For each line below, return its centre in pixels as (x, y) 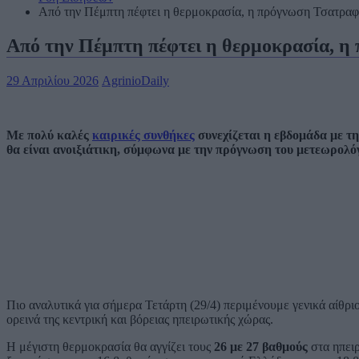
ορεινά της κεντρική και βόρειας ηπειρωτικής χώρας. (140, 319)
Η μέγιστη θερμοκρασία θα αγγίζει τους (110, 346)
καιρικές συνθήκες (143, 135)
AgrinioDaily (135, 80)
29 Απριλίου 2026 (52, 80)
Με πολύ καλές (49, 135)
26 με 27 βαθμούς (261, 346)
